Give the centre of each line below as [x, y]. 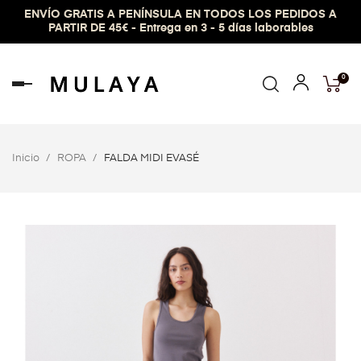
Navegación [69, 88]
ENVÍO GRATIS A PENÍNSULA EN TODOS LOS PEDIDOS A [180, 15]
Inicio [27, 158]
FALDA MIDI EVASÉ [151, 158]
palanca [54, 120]
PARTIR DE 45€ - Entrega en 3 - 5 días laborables [180, 28]
